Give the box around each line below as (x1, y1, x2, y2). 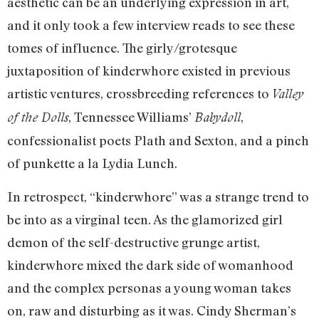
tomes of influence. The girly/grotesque (7, 40, 237, 56)
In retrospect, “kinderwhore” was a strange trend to (7, 188, 309, 204)
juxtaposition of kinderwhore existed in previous (7, 63, 291, 79)
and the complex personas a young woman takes (7, 279, 291, 296)
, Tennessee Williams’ (68, 109, 194, 125)
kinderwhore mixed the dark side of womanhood (7, 256, 293, 273)
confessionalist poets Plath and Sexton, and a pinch (7, 132, 309, 149)
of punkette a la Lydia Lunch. (7, 155, 177, 172)
